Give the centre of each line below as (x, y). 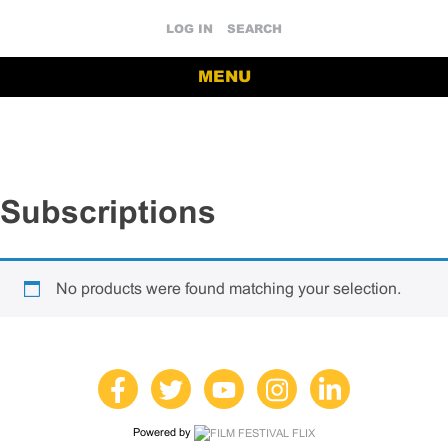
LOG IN (189, 29)
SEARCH (254, 29)
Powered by (163, 431)
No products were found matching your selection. (228, 288)
